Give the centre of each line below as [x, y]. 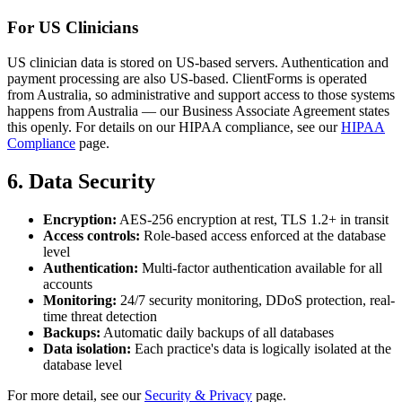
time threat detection [100, 316]
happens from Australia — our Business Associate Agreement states [198, 111]
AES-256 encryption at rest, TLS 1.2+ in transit [253, 219]
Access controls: [92, 235]
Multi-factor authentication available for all [260, 267]
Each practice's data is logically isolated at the [261, 348]
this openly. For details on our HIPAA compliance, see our [174, 127]
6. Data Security [81, 181]
